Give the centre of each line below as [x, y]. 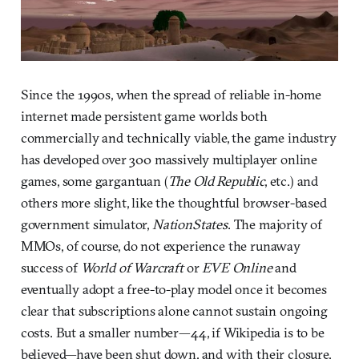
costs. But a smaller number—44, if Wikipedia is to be [172, 332]
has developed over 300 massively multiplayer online [169, 159]
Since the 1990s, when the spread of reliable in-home [171, 94]
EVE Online [237, 267]
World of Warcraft [132, 267]
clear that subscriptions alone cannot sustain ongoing [174, 310]
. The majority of [275, 224]
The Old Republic [216, 180]
